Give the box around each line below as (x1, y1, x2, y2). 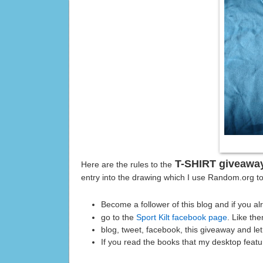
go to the (100, 213, 136, 222)
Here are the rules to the (81, 160, 172, 170)
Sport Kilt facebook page (136, 213, 227, 222)
